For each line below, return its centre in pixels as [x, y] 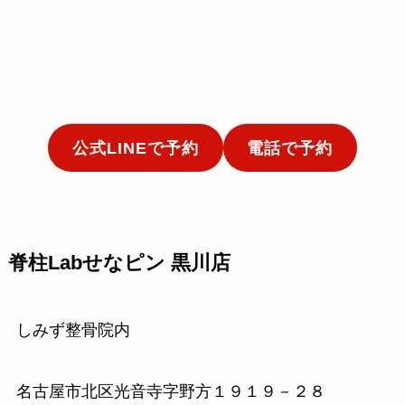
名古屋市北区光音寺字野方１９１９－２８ [170, 392]
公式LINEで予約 [135, 148]
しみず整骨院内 [73, 330]
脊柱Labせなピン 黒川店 [119, 264]
